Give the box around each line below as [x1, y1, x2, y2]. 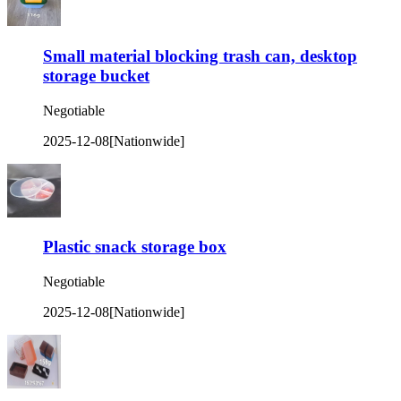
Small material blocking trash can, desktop [43, 46, 357, 65]
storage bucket [43, 65, 149, 85]
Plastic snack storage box [43, 237, 226, 257]
